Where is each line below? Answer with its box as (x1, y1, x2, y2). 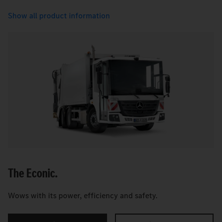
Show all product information (8, 10, 110, 21)
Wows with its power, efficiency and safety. (8, 190, 158, 201)
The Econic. (8, 164, 57, 182)
